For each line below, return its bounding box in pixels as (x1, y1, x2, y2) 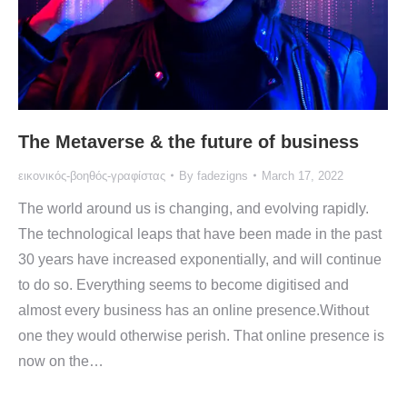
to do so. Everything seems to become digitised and (18, 276, 349, 293)
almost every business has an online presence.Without (18, 302, 369, 318)
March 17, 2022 (262, 168, 343, 183)
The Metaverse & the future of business (18, 131, 359, 152)
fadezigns (197, 168, 248, 183)
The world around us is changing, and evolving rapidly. (18, 200, 369, 216)
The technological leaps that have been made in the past (18, 225, 382, 242)
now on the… (18, 352, 104, 369)
